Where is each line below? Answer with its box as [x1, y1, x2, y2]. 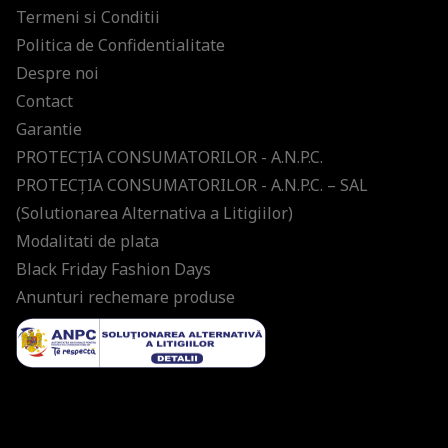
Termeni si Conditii [16, 6, 160, 29]
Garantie [16, 118, 82, 141]
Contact [16, 90, 73, 113]
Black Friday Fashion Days [16, 258, 211, 281]
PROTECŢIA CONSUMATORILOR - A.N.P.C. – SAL [16, 174, 368, 197]
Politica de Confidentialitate [16, 34, 225, 57]
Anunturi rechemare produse [16, 286, 235, 309]
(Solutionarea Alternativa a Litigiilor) [16, 202, 293, 225]
